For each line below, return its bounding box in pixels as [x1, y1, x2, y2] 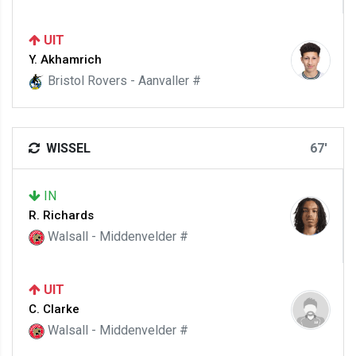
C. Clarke [29, 302, 79, 316]
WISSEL [43, 141, 91, 156]
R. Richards [29, 208, 94, 222]
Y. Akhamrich [29, 52, 102, 67]
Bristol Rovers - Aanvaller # [44, 73, 201, 88]
